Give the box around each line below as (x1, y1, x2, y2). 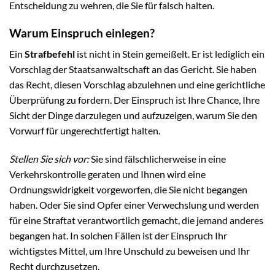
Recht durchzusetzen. (9, 260, 99, 272)
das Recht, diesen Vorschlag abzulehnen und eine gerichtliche (9, 79, 265, 91)
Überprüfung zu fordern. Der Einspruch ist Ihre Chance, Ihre (9, 94, 260, 106)
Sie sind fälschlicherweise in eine (89, 152, 226, 165)
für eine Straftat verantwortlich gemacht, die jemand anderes (9, 214, 263, 226)
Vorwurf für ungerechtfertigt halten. (9, 125, 160, 137)
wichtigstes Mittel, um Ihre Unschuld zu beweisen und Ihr (9, 244, 250, 257)
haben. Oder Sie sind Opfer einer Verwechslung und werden (9, 198, 259, 211)
